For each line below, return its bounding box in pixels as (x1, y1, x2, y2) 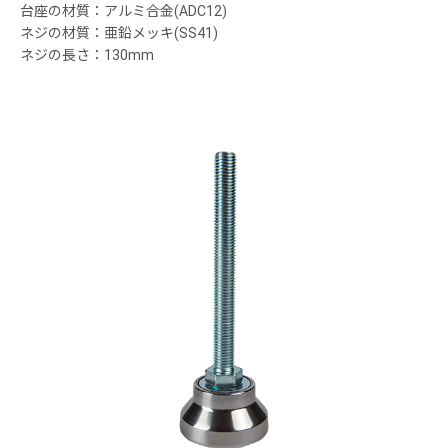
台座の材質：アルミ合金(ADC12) (20, 3, 227, 20)
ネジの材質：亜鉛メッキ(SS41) (20, 25, 218, 42)
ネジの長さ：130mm (20, 47, 154, 64)
